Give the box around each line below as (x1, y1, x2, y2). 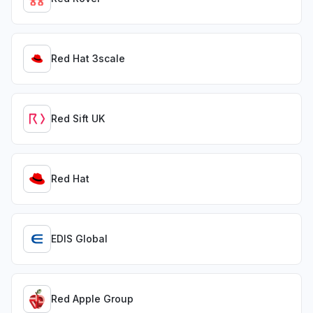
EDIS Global (51, 233, 108, 245)
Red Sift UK (51, 112, 105, 124)
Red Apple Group (51, 293, 133, 305)
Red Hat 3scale (51, 52, 125, 64)
